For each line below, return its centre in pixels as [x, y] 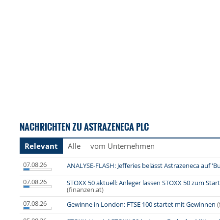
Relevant [41, 146]
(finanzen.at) [85, 190]
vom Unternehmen [123, 146]
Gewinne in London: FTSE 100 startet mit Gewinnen [141, 205]
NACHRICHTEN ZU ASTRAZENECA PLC [84, 127]
